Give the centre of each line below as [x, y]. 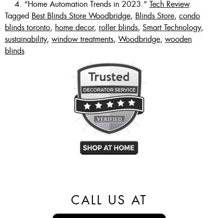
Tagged [18, 16]
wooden [178, 39]
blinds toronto [27, 28]
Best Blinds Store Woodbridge [81, 16]
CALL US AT [109, 200]
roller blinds [118, 28]
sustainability [26, 39]
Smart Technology [172, 28]
